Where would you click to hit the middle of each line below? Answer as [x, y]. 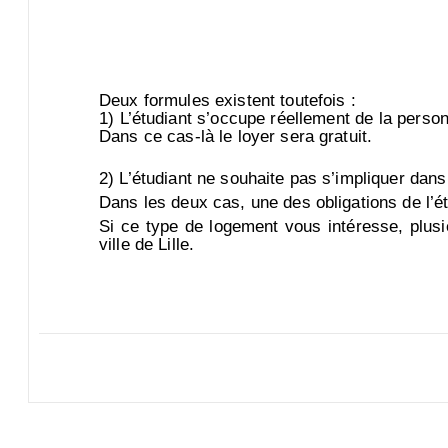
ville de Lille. [147, 244]
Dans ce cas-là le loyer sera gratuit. [236, 136]
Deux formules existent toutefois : [227, 100]
